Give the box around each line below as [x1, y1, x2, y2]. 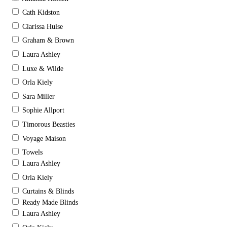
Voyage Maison [22, 134, 66, 142]
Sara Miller [22, 92, 55, 100]
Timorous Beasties [22, 120, 75, 128]
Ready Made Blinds [22, 199, 78, 207]
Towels [22, 148, 43, 157]
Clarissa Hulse [22, 22, 63, 30]
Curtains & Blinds [22, 187, 74, 196]
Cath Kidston [22, 9, 60, 17]
